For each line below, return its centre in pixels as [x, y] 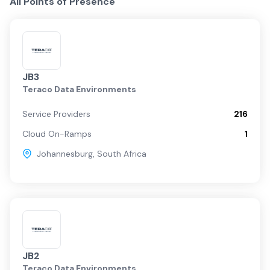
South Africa [122, 154]
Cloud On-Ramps [57, 134]
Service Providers [56, 114]
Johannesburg [65, 154]
